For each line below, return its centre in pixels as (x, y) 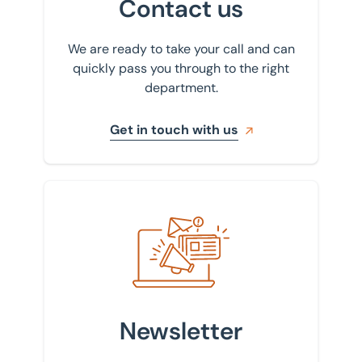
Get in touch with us (174, 130)
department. (181, 88)
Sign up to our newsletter (134, 212)
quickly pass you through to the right (181, 68)
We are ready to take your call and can (181, 49)
